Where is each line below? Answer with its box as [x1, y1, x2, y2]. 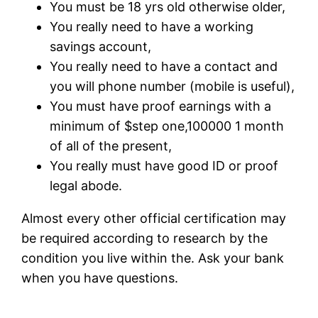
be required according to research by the [21, 230, 268, 246]
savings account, [50, 38, 152, 54]
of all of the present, [50, 138, 172, 153]
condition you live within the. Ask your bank [21, 250, 285, 265]
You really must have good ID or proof [50, 158, 279, 173]
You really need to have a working [50, 18, 254, 34]
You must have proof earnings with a [50, 98, 272, 114]
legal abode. [50, 177, 123, 193]
